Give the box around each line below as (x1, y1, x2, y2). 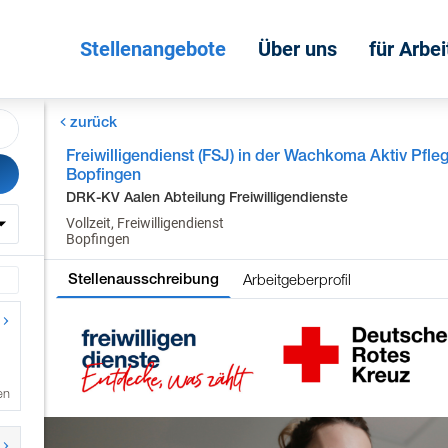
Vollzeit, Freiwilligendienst (66, 215, 225, 231)
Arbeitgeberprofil (243, 269, 352, 288)
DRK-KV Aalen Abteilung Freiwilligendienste (66, 189, 349, 205)
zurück (69, 113, 117, 130)
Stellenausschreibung (68, 270, 220, 288)
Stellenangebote (80, 37, 226, 61)
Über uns (258, 37, 337, 61)
